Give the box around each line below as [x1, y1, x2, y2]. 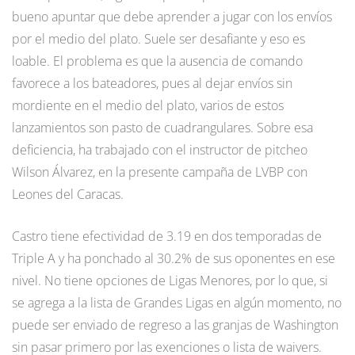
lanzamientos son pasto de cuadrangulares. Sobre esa [12, 118, 313, 136]
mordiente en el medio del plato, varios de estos [12, 96, 284, 114]
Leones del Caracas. [12, 185, 124, 203]
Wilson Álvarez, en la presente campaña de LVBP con [12, 162, 307, 181]
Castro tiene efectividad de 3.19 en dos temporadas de [12, 227, 322, 245]
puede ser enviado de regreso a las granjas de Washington [12, 315, 338, 334]
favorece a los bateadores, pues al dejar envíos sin [12, 74, 292, 92]
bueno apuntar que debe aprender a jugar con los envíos [12, 7, 332, 25]
